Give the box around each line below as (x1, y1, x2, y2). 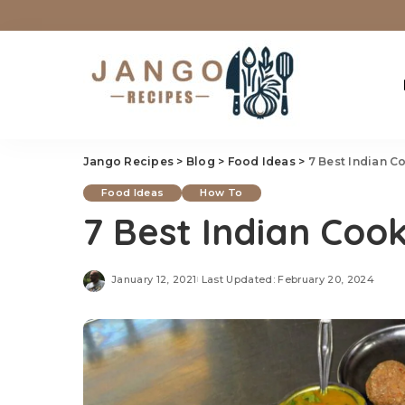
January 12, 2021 (111, 272, 197, 286)
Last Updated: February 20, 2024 (201, 272, 375, 286)
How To (200, 186, 243, 199)
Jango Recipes (83, 155, 174, 168)
